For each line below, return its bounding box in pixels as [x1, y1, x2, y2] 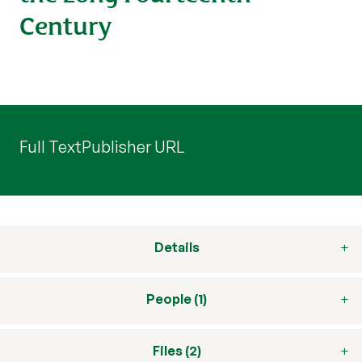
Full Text [19, 137, 82, 157]
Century [19, 6, 112, 42]
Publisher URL [82, 137, 184, 157]
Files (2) [152, 343, 201, 359]
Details [154, 239, 200, 255]
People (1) [146, 291, 207, 307]
